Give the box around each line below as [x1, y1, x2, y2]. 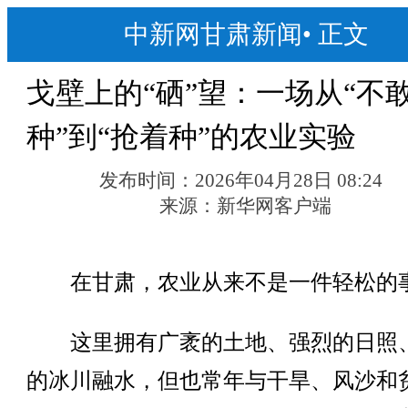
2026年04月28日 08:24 [195, 169, 383, 191]
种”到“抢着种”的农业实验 [25, 120, 356, 153]
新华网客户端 [217, 195, 332, 217]
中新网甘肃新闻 [123, 20, 302, 48]
